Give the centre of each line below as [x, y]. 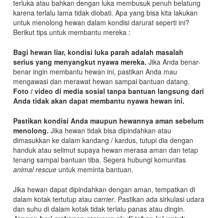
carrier [104, 199]
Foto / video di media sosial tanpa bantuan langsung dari [108, 91]
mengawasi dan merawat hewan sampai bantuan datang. [101, 82]
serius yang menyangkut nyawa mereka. [80, 62]
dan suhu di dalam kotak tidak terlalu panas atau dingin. [99, 209]
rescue [46, 170]
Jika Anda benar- [173, 62]
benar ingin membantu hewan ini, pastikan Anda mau [95, 72]
